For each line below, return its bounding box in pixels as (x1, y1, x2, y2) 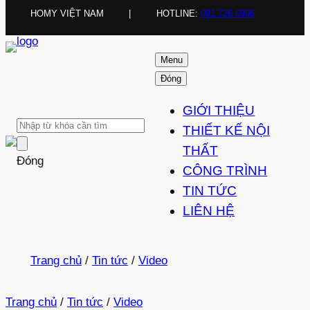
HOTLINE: (156, 8, 201, 19)
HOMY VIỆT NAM (30, 8, 104, 19)
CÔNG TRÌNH (183, 163, 268, 178)
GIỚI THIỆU (183, 102, 255, 118)
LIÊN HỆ (183, 203, 235, 218)
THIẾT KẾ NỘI (183, 122, 271, 138)
